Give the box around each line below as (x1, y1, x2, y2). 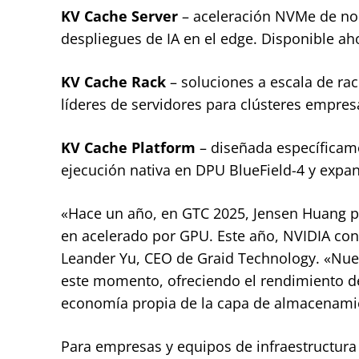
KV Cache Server (61, 6, 178, 26)
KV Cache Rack (61, 71, 166, 91)
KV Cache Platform (61, 137, 196, 157)
